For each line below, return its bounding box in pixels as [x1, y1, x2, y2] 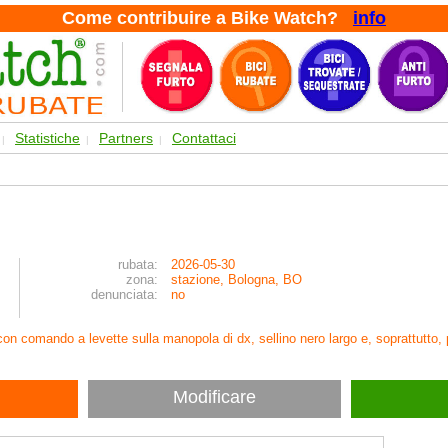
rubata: [118, 257, 158, 272]
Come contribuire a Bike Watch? [62, 8, 353, 28]
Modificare [173, 387, 256, 407]
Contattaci [172, 130, 236, 146]
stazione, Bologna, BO [171, 272, 302, 287]
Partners [99, 130, 153, 146]
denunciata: [91, 287, 158, 302]
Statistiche [15, 130, 80, 146]
